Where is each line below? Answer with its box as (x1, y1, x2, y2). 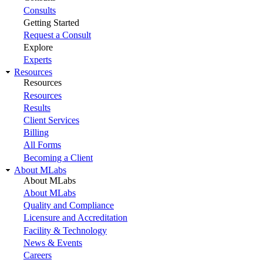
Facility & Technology (23, 225, 107, 235)
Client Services (23, 115, 79, 125)
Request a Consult (23, 29, 91, 40)
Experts (23, 55, 52, 65)
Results (23, 102, 50, 113)
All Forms (23, 140, 61, 150)
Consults (23, 5, 56, 15)
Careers (23, 249, 52, 260)
